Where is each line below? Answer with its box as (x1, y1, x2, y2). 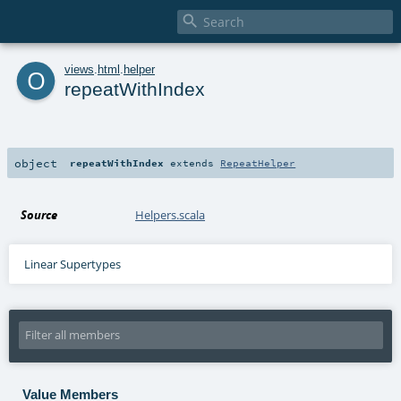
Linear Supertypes (23, 255, 121, 272)
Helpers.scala (135, 206, 206, 223)
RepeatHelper (220, 156, 296, 169)
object (14, 155, 57, 170)
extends (164, 156, 221, 169)
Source (21, 206, 58, 223)
